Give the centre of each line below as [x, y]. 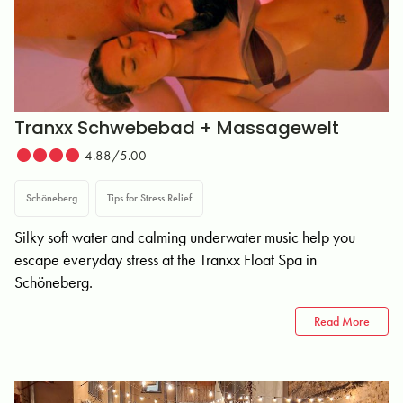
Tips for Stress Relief [149, 198]
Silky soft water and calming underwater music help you [185, 237]
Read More [342, 321]
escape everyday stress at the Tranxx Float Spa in [166, 260]
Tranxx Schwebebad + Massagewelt [177, 128]
